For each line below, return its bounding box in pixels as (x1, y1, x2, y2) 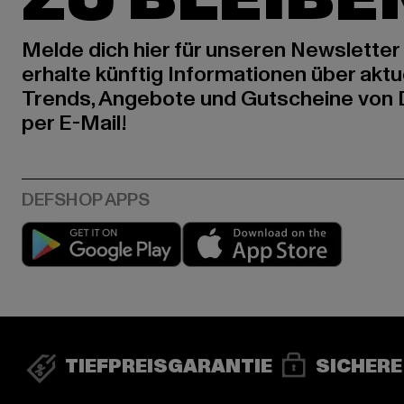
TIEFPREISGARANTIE (65, 354, 272, 380)
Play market (181, 222, 262, 242)
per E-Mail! (22, 108, 127, 138)
